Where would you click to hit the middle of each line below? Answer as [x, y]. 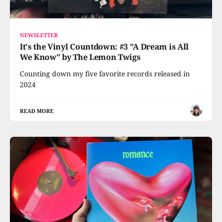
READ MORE [37, 111]
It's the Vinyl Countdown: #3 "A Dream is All [104, 46]
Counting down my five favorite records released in [105, 73]
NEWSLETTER [39, 35]
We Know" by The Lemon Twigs [80, 57]
